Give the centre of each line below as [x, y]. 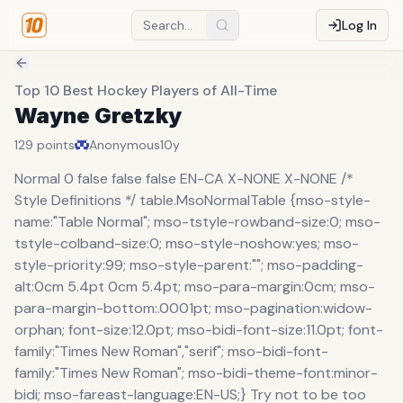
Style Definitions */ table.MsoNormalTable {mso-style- [193, 200]
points [56, 145]
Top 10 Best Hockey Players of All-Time [146, 90]
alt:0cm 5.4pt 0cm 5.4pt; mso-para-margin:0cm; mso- [195, 287]
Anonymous [125, 145]
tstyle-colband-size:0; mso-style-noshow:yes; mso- [187, 243]
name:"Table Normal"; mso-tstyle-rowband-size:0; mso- [197, 222]
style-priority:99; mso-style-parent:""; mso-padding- [189, 265]
